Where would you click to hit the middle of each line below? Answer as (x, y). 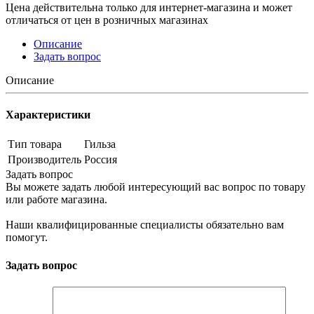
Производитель (45, 160)
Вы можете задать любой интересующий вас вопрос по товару (156, 187)
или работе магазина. (56, 200)
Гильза (100, 144)
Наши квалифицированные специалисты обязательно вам (145, 225)
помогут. (27, 238)
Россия (101, 160)
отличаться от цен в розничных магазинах (107, 20)
